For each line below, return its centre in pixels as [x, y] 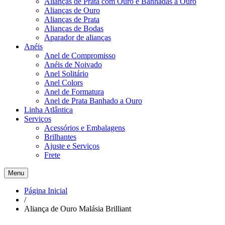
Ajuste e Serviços [72, 146]
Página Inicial [46, 191]
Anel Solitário [66, 74]
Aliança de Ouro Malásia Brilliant [78, 209]
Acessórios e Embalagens [85, 128]
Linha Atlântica [48, 110]
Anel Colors [64, 83]
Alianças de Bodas [74, 28]
